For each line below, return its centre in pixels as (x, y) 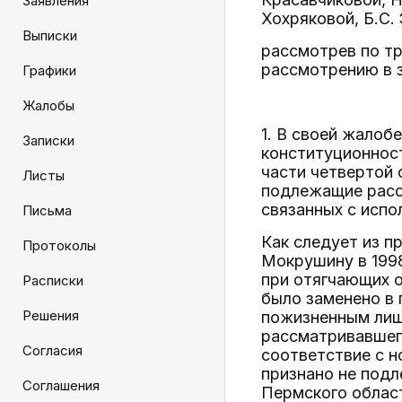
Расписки (53, 280)
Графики (49, 70)
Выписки (50, 35)
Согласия (52, 350)
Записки (48, 140)
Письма (47, 210)
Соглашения (61, 385)
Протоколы (59, 245)
